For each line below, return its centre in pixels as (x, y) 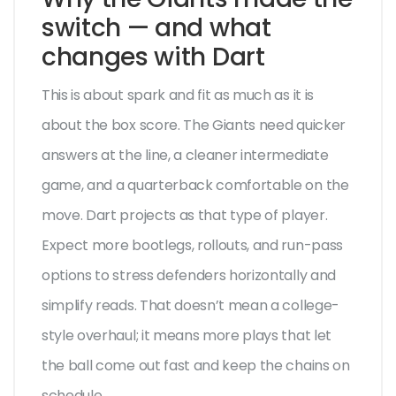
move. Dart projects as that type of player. (185, 216)
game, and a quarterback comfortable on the (195, 186)
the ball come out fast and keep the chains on (196, 366)
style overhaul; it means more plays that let (187, 336)
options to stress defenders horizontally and (189, 276)
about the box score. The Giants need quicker (194, 126)
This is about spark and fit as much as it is (178, 95)
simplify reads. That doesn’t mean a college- (190, 306)
